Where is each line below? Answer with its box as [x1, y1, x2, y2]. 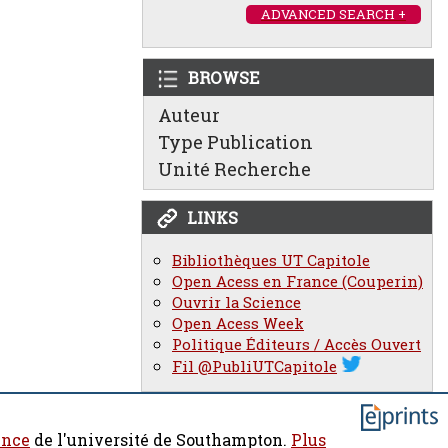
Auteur [158, 103, 220, 127]
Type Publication [158, 130, 313, 154]
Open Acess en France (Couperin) [172, 271, 423, 292]
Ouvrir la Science [172, 292, 301, 313]
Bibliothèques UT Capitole [172, 250, 370, 271]
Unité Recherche [158, 157, 311, 181]
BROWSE [188, 66, 259, 89]
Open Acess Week [172, 313, 304, 334]
